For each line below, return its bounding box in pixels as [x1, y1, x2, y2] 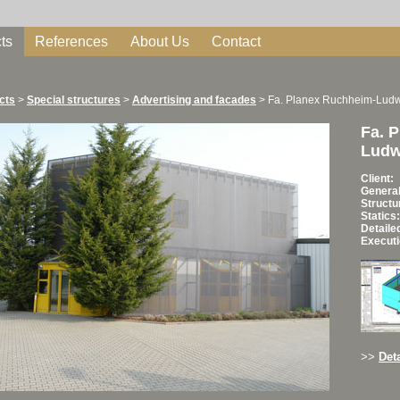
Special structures [27, 94, 121, 106]
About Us [130, 34, 190, 49]
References [35, 34, 109, 49]
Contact [212, 34, 262, 49]
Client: [361, 171, 394, 185]
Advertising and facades [132, 94, 256, 106]
